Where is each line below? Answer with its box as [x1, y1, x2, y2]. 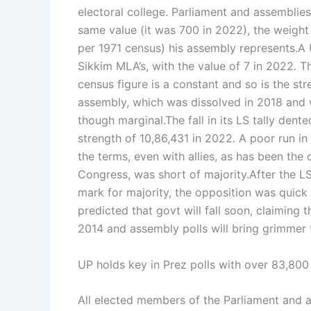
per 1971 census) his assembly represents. [78, 41, 298, 56]
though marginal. [78, 113, 165, 128]
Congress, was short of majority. [78, 167, 249, 182]
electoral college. [78, 5, 168, 19]
